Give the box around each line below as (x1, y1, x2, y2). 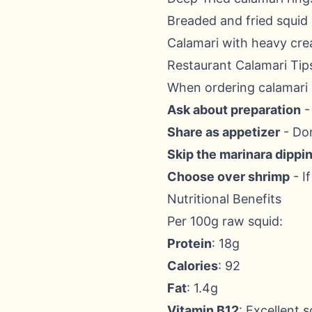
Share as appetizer (167, 125, 280, 139)
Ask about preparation (167, 102, 301, 117)
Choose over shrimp (167, 169, 290, 184)
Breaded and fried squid (167, 13, 308, 28)
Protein (167, 236, 212, 251)
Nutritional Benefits (167, 192, 281, 206)
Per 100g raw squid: (167, 214, 283, 228)
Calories (167, 258, 218, 273)
